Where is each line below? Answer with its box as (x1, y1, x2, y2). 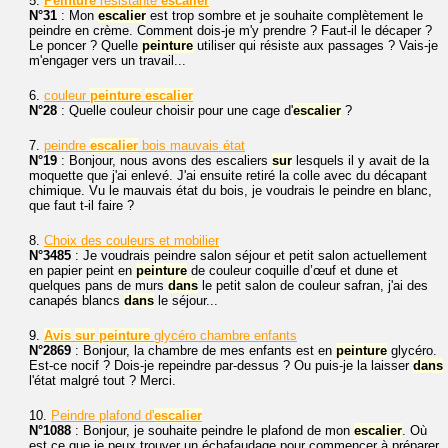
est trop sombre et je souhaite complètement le (146, 8, 423, 23)
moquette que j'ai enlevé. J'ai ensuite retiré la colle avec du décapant (29, 168, 427, 183)
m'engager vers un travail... (29, 53, 186, 68)
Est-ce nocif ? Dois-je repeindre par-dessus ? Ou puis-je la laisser (29, 358, 413, 373)
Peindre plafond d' (51, 408, 154, 423)
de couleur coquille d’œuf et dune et (187, 263, 398, 278)
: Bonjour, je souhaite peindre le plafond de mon (71, 423, 354, 438)
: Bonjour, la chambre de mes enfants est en (71, 343, 336, 358)
